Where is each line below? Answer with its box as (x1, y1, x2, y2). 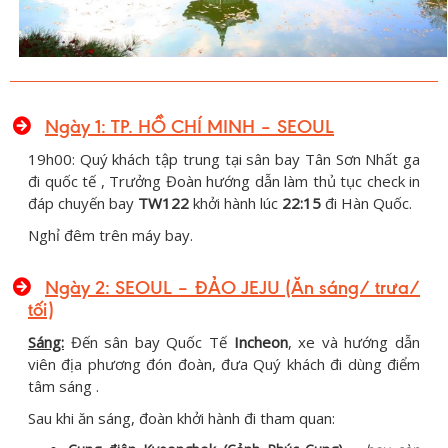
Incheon (233, 332, 288, 353)
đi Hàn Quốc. (321, 193, 412, 214)
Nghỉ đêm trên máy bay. (28, 225, 193, 246)
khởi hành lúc (193, 193, 282, 214)
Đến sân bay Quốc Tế (64, 332, 234, 353)
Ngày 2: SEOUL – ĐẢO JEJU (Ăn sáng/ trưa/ (45, 276, 420, 300)
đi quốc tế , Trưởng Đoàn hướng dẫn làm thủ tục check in (28, 171, 420, 192)
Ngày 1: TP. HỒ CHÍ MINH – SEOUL (45, 115, 334, 139)
